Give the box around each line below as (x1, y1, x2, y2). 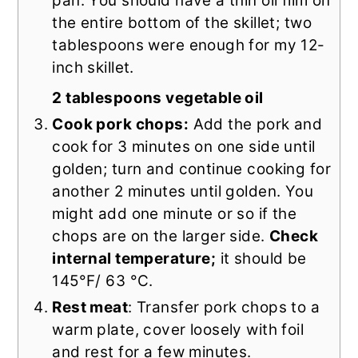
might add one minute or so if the (52, 205, 297, 224)
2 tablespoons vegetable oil (52, 89, 264, 108)
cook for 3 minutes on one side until (52, 137, 316, 157)
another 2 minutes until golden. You (52, 182, 314, 201)
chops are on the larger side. (52, 227, 269, 246)
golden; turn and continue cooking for (52, 160, 331, 179)
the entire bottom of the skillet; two (52, 14, 312, 33)
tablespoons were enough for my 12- (52, 36, 325, 55)
